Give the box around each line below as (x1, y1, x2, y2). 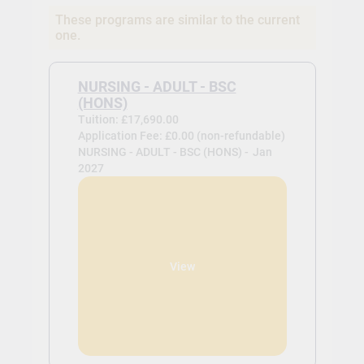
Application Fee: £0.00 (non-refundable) (77, 129, 285, 143)
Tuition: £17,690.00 (77, 113, 179, 127)
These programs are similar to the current (54, 12, 300, 28)
